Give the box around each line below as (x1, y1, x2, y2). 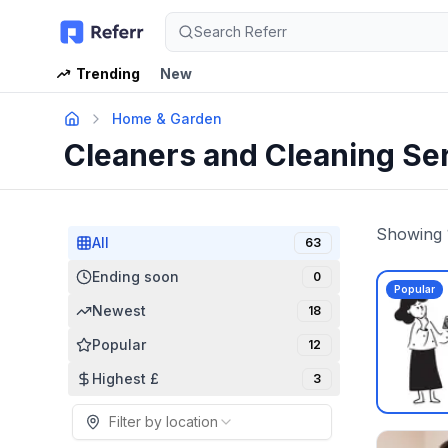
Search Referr (193, 23, 287, 40)
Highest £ (92, 370, 159, 387)
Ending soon (92, 268, 179, 285)
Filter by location (109, 413, 218, 430)
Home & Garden (112, 110, 222, 127)
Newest (92, 302, 146, 319)
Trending (76, 65, 140, 82)
